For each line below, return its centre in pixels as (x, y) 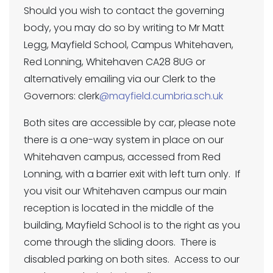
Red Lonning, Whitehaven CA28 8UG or (115, 62)
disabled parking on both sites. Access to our (132, 259)
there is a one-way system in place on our (124, 140)
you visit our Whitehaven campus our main (125, 191)
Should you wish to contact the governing (124, 11)
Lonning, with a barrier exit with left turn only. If (132, 174)
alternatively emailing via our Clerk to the (120, 79)
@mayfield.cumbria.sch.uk (161, 96)
